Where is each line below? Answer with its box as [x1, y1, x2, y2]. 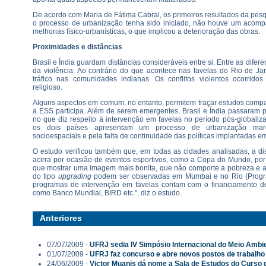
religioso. [33, 83, 62, 91]
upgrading [58, 172, 91, 180]
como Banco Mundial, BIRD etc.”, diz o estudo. [33, 189, 182, 197]
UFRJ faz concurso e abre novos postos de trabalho [90, 250, 265, 258]
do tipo [33, 172, 58, 180]
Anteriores [40, 213, 82, 223]
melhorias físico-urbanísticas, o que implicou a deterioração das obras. [33, 27, 260, 36]
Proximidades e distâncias [33, 43, 122, 51]
